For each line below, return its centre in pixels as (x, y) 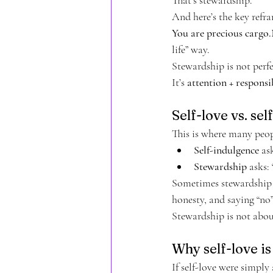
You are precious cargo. (222, 33)
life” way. (191, 49)
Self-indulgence (226, 150)
